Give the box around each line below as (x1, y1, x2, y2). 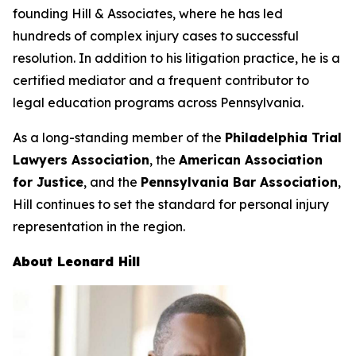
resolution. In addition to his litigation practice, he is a (13, 50, 340, 66)
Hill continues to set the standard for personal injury (13, 196, 329, 212)
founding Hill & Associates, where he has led (13, 6, 283, 21)
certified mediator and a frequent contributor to (13, 72, 309, 88)
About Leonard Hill (13, 253, 140, 269)
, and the (83, 174, 141, 190)
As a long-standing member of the (13, 130, 225, 145)
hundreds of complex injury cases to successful (13, 28, 299, 44)
